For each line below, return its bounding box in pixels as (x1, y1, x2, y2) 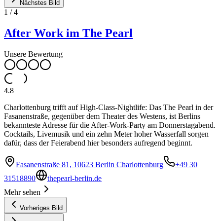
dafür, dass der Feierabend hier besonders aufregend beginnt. (4, 138, 192, 147)
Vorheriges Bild (20, 204, 63, 212)
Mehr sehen (4, 187, 40, 196)
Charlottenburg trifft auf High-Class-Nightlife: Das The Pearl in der (4, 103, 213, 111)
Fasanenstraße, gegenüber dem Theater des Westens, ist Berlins (4, 111, 200, 120)
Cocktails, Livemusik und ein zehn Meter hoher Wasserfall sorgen (4, 129, 209, 138)
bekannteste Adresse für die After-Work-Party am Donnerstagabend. (4, 120, 216, 129)
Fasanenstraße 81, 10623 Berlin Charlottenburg (16, 160, 163, 169)
